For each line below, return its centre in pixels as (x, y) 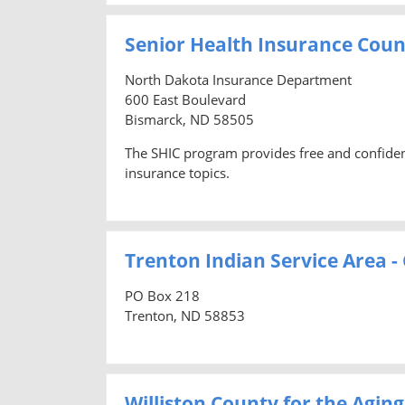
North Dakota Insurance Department (238, 79)
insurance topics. (177, 172)
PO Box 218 (162, 295)
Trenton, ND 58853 (185, 315)
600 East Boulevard (185, 99)
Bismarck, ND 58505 (189, 119)
